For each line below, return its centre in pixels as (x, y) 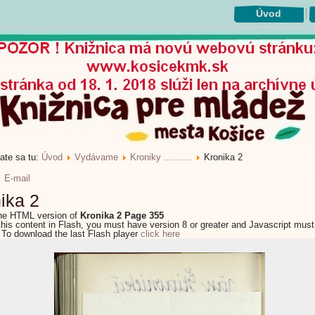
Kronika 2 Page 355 (122, 216)
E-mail (17, 178)
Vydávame (96, 157)
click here (160, 234)
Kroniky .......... (161, 157)
